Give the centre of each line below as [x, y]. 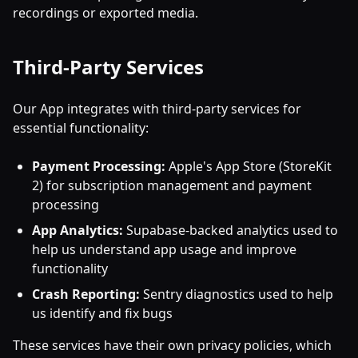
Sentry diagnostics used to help [237, 294]
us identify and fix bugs [102, 313]
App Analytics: [78, 230]
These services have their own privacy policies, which [172, 345]
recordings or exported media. [105, 13]
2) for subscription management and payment [172, 185]
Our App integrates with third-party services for [157, 109]
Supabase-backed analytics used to [231, 230]
